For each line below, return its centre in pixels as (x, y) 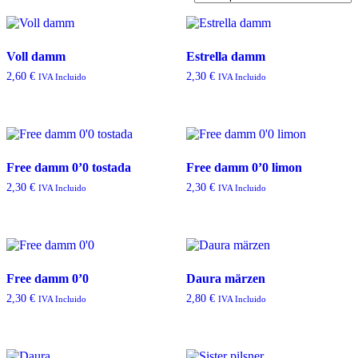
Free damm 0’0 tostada (69, 168)
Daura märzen (225, 278)
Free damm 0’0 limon (244, 168)
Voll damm (36, 57)
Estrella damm (225, 57)
